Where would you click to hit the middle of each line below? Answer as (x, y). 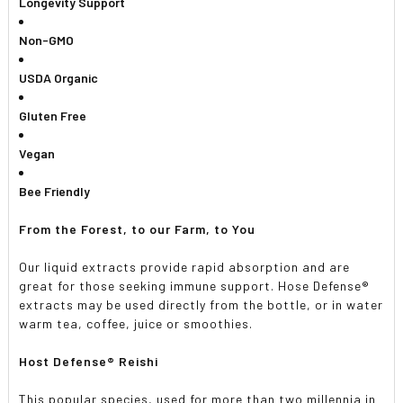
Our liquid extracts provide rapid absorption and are (185, 266)
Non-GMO (47, 40)
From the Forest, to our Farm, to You (138, 228)
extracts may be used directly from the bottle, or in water (201, 304)
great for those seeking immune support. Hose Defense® (195, 285)
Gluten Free (53, 115)
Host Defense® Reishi (89, 361)
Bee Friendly (55, 191)
